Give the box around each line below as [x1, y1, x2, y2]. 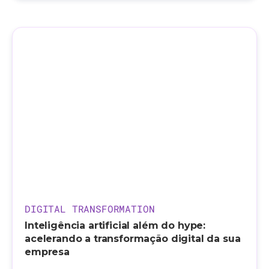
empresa [25, 246, 70, 258]
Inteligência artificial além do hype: [25, 219, 206, 231]
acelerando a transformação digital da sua [25, 232, 241, 244]
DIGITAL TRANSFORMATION [25, 202, 155, 215]
